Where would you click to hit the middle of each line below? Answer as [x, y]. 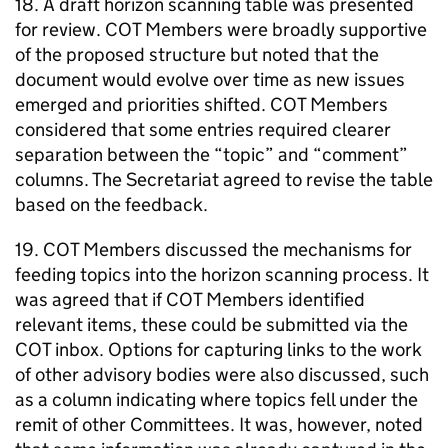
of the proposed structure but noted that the [197, 54]
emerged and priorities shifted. [142, 104]
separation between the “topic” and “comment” [211, 154]
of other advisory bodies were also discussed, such [222, 374]
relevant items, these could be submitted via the [211, 324]
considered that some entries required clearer [203, 129]
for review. [60, 29]
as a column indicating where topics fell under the [216, 399]
